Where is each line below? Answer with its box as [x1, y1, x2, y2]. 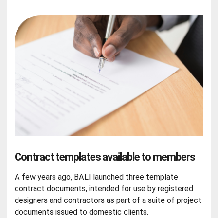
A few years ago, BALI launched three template [15, 172, 179, 182]
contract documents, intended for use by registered [15, 183, 194, 193]
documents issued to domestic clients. [15, 207, 149, 217]
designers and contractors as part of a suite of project [15, 195, 202, 205]
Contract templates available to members [15, 151, 195, 163]
